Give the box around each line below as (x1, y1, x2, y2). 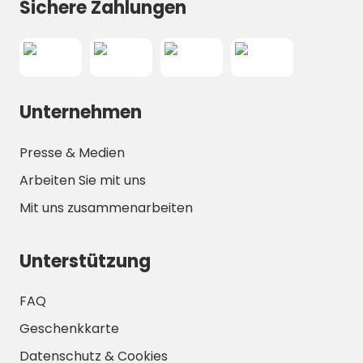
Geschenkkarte (19, 318, 119, 338)
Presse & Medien (19, 143, 125, 162)
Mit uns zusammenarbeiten (19, 198, 193, 217)
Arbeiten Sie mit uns (19, 170, 146, 190)
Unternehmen (19, 100, 142, 126)
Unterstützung (19, 248, 151, 274)
